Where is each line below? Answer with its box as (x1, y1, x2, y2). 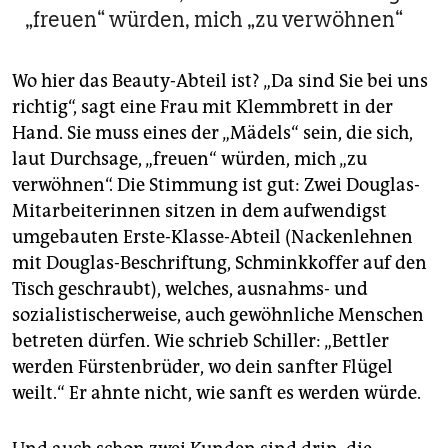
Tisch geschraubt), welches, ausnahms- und (12, 278, 368, 301)
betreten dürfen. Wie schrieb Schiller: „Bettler (12, 330, 389, 353)
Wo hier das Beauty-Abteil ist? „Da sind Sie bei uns (12, 70, 428, 93)
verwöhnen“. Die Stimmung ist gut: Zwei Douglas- (12, 174, 420, 197)
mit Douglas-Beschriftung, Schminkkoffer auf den (12, 252, 427, 275)
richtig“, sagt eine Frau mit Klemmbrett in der (12, 96, 393, 119)
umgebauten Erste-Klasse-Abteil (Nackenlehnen (12, 226, 413, 249)
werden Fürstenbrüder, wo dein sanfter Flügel (12, 356, 393, 379)
